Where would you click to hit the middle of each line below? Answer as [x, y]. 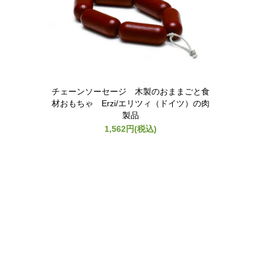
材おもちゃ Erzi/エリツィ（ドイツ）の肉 [131, 103]
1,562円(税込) [131, 129]
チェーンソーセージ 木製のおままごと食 [131, 91]
